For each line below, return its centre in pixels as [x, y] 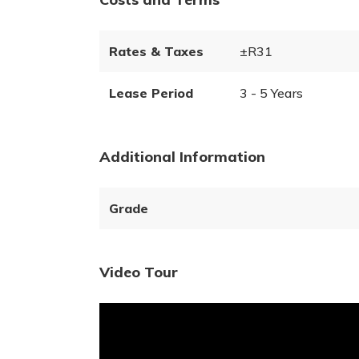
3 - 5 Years [271, 93]
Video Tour [139, 272]
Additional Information [182, 157]
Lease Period [151, 93]
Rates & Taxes [156, 51]
